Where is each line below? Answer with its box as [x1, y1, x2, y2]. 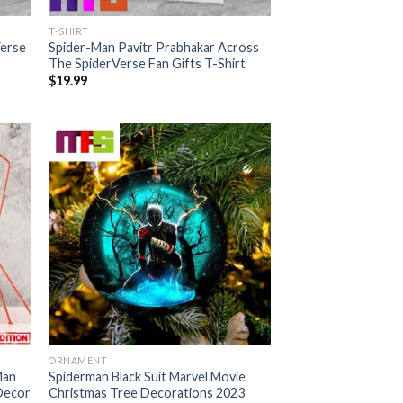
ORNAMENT [49, 354, 108, 367]
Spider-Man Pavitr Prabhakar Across [49, 40, 260, 55]
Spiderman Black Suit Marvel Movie [49, 369, 246, 385]
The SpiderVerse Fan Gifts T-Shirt [49, 56, 246, 71]
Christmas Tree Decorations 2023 [49, 385, 246, 401]
